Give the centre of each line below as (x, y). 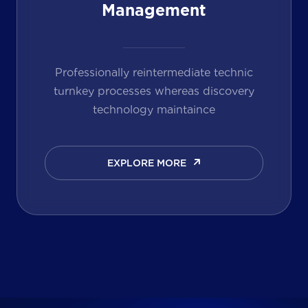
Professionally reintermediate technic (154, 71)
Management (154, 12)
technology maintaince (154, 109)
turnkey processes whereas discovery (154, 90)
